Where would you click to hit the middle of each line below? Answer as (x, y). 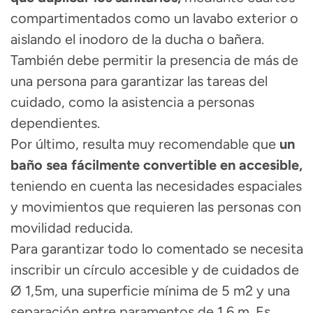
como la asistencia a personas (160, 102)
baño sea (41, 165)
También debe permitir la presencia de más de (154, 60)
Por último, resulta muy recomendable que (145, 144)
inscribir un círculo (68, 270)
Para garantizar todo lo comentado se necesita (157, 249)
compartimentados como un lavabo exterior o (154, 19)
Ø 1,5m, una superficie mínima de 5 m (128, 291)
